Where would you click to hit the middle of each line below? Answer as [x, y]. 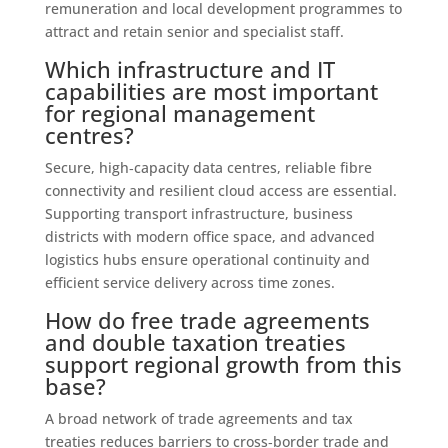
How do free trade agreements [207, 319]
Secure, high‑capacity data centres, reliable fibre [208, 167]
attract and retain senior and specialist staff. [194, 31]
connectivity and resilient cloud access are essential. [220, 190]
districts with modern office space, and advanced [209, 236]
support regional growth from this [223, 363]
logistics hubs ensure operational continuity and [207, 259]
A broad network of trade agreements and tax [198, 418]
